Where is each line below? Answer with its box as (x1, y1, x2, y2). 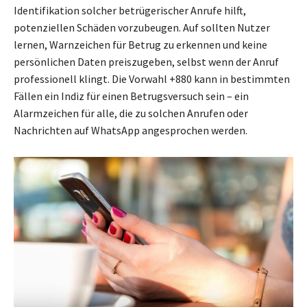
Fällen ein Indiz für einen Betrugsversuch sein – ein (14, 89, 249, 103)
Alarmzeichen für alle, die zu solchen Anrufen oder (14, 106, 248, 121)
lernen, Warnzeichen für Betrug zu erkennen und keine (14, 38, 267, 52)
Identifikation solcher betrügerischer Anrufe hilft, (14, 3, 246, 18)
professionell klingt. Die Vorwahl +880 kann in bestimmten (14, 72, 290, 86)
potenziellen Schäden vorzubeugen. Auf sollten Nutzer (14, 21, 270, 35)
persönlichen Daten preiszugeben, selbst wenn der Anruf (14, 55, 279, 69)
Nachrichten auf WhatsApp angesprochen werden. (14, 123, 247, 138)
